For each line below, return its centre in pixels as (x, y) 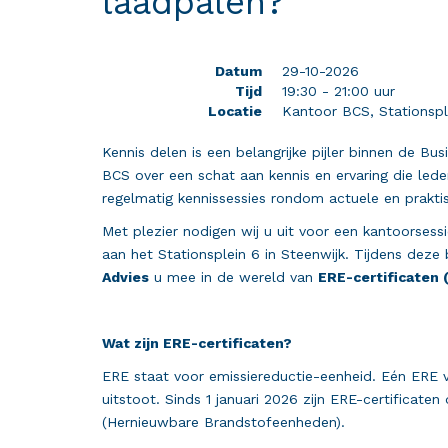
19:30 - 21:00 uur (338, 90)
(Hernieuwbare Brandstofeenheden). (223, 421)
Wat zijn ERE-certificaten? (197, 342)
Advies (125, 276)
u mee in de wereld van (233, 276)
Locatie (235, 110)
